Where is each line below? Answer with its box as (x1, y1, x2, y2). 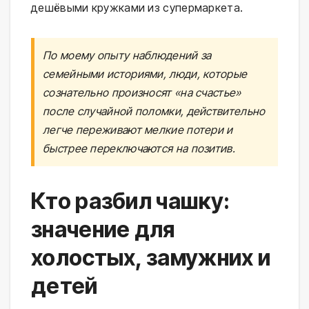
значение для (31, 215, 175, 243)
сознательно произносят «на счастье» (43, 85, 241, 99)
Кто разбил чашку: (31, 187, 230, 215)
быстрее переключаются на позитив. (43, 141, 235, 155)
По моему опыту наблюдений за (43, 48, 212, 62)
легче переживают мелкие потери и (43, 122, 233, 137)
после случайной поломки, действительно (43, 103, 266, 118)
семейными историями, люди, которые (43, 66, 248, 81)
